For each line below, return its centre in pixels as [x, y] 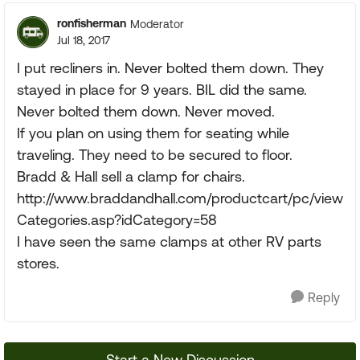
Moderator [157, 24]
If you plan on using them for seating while [153, 133]
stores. [38, 263]
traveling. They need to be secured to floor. [155, 155]
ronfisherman [92, 23]
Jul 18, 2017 [84, 40]
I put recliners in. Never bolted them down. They [170, 68]
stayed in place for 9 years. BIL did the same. [162, 90]
